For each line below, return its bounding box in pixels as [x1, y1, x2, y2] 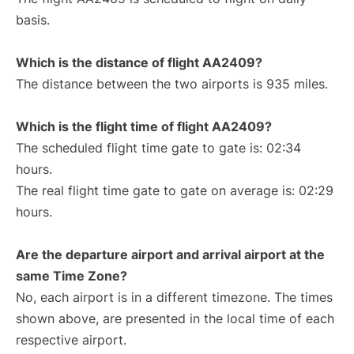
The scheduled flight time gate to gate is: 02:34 [16, 140, 301, 156]
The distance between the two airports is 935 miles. [16, 76, 328, 92]
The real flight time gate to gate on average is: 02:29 [16, 183, 333, 198]
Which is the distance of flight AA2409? [16, 55, 262, 70]
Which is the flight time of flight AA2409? [16, 119, 272, 134]
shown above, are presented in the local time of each [16, 311, 334, 326]
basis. [16, 12, 50, 28]
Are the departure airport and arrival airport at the [16, 247, 325, 262]
